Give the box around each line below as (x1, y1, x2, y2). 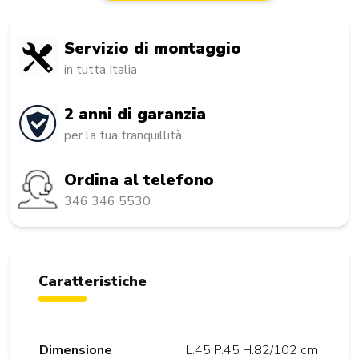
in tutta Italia (64, 61, 137, 79)
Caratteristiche (38, 272, 147, 292)
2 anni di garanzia (64, 103, 206, 126)
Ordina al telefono (64, 169, 214, 192)
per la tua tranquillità (64, 127, 182, 145)
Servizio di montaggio (64, 38, 241, 60)
